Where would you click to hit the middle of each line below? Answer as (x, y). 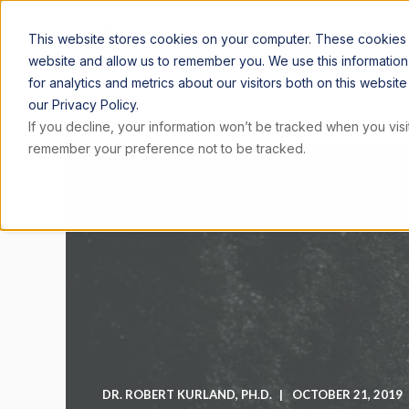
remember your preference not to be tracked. (167, 148)
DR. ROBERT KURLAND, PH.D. (187, 394)
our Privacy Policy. (83, 104)
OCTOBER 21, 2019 (347, 394)
